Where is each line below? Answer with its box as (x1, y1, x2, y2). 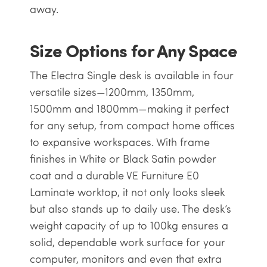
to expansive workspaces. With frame (29, 135, 210, 150)
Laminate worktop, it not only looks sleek (29, 185, 225, 200)
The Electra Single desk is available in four (29, 69, 234, 83)
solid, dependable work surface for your (29, 235, 225, 250)
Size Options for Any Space (29, 38, 237, 63)
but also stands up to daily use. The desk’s (29, 202, 231, 216)
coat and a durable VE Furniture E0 (29, 169, 199, 183)
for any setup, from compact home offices (29, 119, 235, 133)
